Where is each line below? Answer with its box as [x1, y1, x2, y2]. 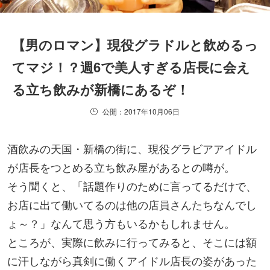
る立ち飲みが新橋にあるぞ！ [12, 79, 189, 99]
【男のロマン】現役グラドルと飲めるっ [12, 34, 258, 54]
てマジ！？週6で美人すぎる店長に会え [12, 57, 250, 77]
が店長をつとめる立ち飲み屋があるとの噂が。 [7, 159, 235, 175]
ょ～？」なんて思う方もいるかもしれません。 [7, 215, 235, 231]
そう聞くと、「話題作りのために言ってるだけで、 [7, 177, 257, 193]
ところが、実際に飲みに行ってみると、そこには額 [7, 233, 257, 250]
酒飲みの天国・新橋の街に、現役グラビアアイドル [7, 140, 257, 156]
